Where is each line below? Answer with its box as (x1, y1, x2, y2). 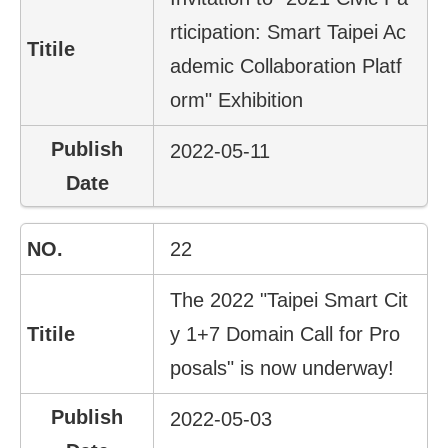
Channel (33, 287, 94, 304)
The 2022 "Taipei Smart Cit (170, 288, 409, 311)
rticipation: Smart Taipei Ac (170, 20, 407, 43)
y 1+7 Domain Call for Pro (170, 322, 401, 345)
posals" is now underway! (170, 356, 395, 379)
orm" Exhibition (170, 88, 304, 111)
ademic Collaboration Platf (170, 54, 403, 77)
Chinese (33, 139, 93, 156)
